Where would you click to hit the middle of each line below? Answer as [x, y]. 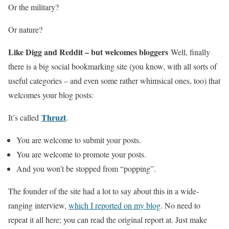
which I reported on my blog [114, 205]
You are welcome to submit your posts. [79, 140]
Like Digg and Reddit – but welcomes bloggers [89, 52]
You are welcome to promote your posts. [81, 154]
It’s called [25, 117]
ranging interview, [38, 205]
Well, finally [190, 52]
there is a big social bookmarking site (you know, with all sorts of [112, 66]
